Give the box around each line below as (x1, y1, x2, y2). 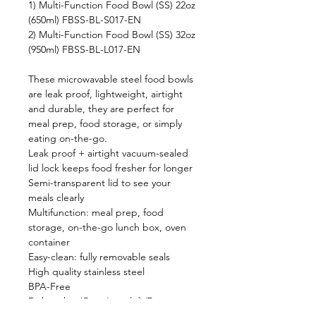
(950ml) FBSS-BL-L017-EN (28, 43, 140, 56)
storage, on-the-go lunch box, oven (28, 221, 186, 233)
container (28, 236, 70, 248)
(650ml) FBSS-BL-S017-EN (28, 13, 141, 26)
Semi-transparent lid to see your (28, 176, 171, 189)
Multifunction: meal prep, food (28, 206, 164, 219)
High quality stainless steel (28, 265, 145, 278)
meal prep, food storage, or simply (28, 117, 182, 130)
